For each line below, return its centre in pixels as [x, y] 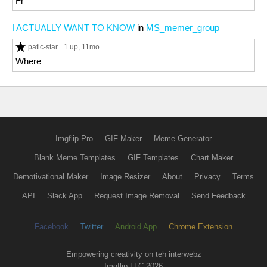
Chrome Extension [201, 227]
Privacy [207, 177]
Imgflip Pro [74, 139]
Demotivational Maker [51, 177]
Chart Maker [212, 158]
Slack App [64, 196]
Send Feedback [218, 196]
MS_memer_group [183, 28]
